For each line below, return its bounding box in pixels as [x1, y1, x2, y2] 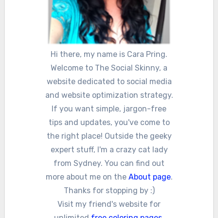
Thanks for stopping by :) [63, 185, 155, 195]
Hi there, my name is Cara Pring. [51, 49, 167, 59]
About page [128, 172, 171, 182]
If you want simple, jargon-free [52, 104, 166, 113]
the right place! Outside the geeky [46, 131, 172, 141]
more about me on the [45, 172, 128, 182]
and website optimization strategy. [45, 90, 173, 100]
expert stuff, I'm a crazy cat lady [50, 145, 168, 154]
